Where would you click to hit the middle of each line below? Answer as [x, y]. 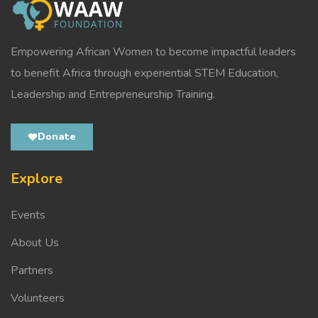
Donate [57, 136]
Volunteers [38, 298]
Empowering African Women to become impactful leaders [153, 51]
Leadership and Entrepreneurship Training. [114, 94]
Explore [37, 178]
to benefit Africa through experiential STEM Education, [144, 73]
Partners [32, 270]
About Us [35, 242]
